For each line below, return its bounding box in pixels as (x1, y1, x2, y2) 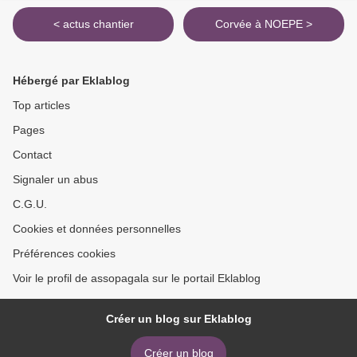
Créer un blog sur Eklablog (105, 312, 252, 326)
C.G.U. (13, 198, 47, 211)
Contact (13, 148, 52, 162)
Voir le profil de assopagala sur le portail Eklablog (13, 272, 261, 285)
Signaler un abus (13, 173, 98, 186)
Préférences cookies (13, 247, 116, 261)
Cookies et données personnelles (13, 222, 181, 236)
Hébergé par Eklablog (13, 74, 130, 88)
